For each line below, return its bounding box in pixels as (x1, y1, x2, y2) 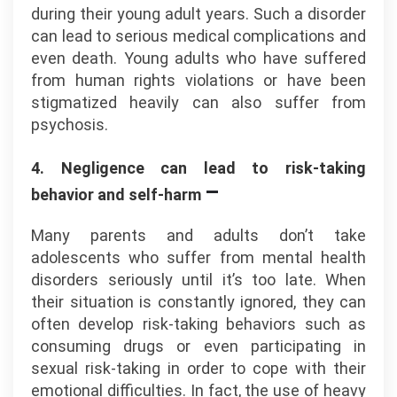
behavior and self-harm (31, 185, 205, 204)
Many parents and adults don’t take (31, 226, 366, 245)
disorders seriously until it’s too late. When (31, 270, 366, 289)
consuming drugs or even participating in (31, 337, 366, 355)
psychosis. (31, 115, 108, 134)
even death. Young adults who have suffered (31, 49, 366, 67)
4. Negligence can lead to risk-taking (31, 159, 366, 177)
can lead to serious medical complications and (31, 27, 366, 45)
